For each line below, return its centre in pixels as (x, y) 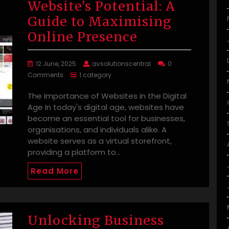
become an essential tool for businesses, (106, 119)
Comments (45, 75)
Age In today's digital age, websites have (106, 107)
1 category (95, 75)
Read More (55, 171)
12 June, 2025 (56, 64)
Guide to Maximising (100, 22)
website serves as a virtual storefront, (100, 141)
